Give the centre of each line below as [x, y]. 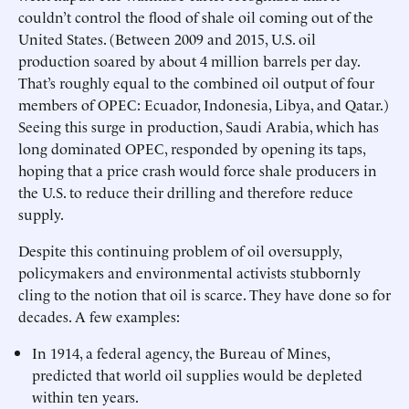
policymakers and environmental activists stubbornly [189, 272]
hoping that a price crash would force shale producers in [198, 170]
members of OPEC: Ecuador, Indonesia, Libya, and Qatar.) [204, 104]
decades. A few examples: [99, 316]
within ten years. [86, 396]
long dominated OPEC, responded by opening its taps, [192, 148]
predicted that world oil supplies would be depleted [198, 374]
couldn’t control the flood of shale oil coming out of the [196, 16]
